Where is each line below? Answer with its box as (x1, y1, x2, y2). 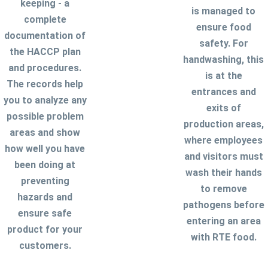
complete (23, 14, 66, 26)
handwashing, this (183, 54, 264, 66)
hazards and (17, 191, 72, 203)
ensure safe (18, 208, 72, 220)
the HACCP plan (9, 46, 81, 58)
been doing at (14, 159, 75, 171)
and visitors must (184, 151, 263, 163)
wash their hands (185, 167, 262, 179)
